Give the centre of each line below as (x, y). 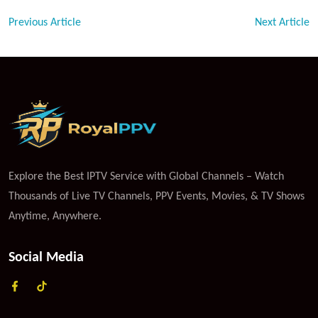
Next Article (282, 22)
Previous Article (45, 22)
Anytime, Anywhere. (55, 216)
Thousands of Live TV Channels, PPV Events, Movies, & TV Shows (157, 196)
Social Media (46, 257)
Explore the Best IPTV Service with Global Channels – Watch (146, 176)
